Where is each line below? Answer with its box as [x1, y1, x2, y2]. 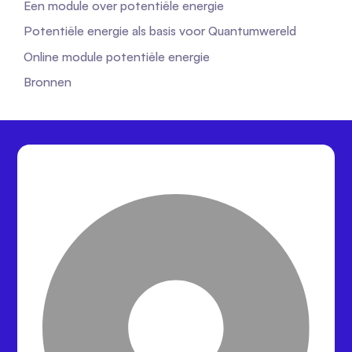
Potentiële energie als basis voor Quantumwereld [24, 23, 297, 39]
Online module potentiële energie [24, 48, 211, 64]
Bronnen [24, 74, 72, 90]
